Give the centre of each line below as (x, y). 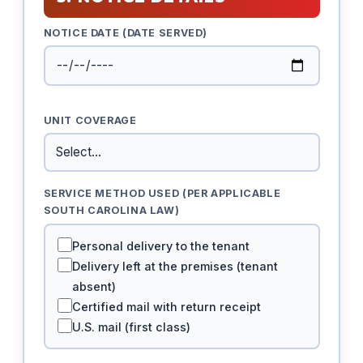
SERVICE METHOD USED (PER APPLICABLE (162, 194)
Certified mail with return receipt (166, 306)
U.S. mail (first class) (131, 327)
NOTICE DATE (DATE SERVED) (126, 32)
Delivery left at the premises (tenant (175, 266)
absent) (94, 286)
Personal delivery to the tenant (160, 246)
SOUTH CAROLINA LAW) (111, 211)
